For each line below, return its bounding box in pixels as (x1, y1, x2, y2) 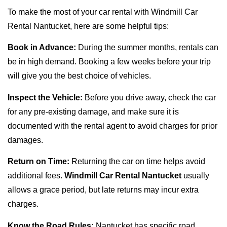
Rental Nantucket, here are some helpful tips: (8, 22, 169, 30)
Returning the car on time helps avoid (69, 157, 205, 166)
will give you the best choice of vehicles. (8, 71, 151, 81)
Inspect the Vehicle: (8, 93, 83, 102)
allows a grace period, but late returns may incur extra (8, 185, 199, 195)
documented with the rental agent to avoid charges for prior (8, 121, 217, 130)
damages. (8, 135, 43, 144)
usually (181, 171, 209, 180)
